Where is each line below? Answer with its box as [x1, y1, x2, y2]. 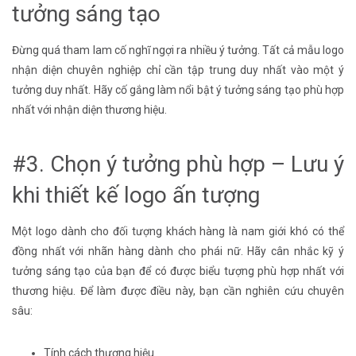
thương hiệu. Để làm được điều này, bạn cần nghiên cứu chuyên [12, 284, 344, 298]
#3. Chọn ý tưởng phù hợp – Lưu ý [12, 151, 344, 178]
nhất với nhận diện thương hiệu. [12, 103, 169, 116]
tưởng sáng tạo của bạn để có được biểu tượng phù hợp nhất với [12, 265, 344, 278]
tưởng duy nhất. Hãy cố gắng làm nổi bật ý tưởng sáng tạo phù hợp [12, 83, 344, 96]
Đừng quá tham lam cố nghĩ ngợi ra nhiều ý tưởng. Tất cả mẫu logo [12, 43, 344, 56]
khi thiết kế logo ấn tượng [12, 182, 260, 209]
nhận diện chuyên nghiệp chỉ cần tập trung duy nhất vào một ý [12, 63, 344, 76]
